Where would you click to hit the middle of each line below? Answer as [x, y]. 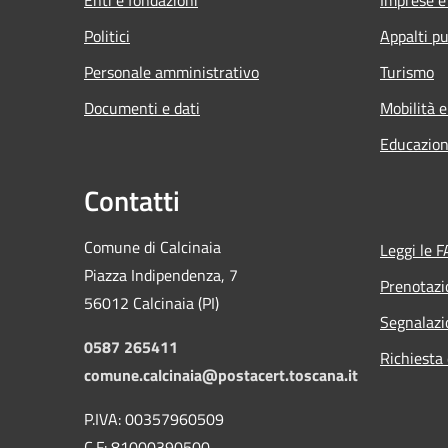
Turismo [407, 71]
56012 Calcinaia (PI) [151, 302]
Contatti [132, 200]
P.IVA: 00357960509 [154, 418]
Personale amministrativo [171, 71]
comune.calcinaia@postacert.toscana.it [221, 374]
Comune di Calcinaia [152, 246]
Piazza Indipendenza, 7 [161, 274]
